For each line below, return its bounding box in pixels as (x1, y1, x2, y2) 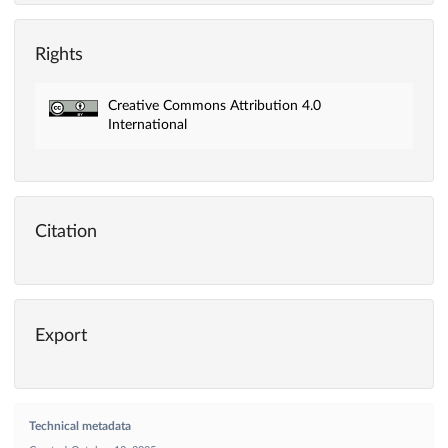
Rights (35, 46, 83, 65)
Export (35, 326, 87, 345)
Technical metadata (29, 420, 131, 433)
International (107, 118, 187, 133)
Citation (35, 223, 97, 242)
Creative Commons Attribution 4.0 (107, 99, 321, 114)
